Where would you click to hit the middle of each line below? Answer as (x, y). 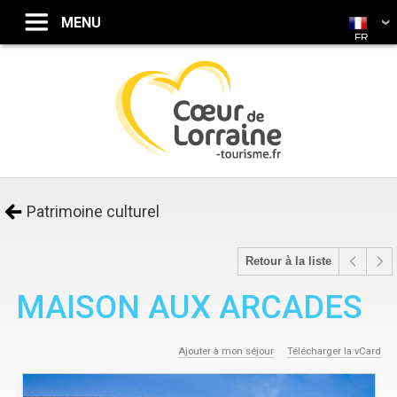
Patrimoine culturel (93, 211)
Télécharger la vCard (334, 351)
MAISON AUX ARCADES (190, 307)
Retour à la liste (288, 261)
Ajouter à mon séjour (226, 351)
